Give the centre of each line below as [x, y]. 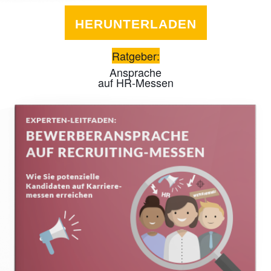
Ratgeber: [135, 55]
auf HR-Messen [135, 82]
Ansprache [135, 72]
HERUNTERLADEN [135, 24]
